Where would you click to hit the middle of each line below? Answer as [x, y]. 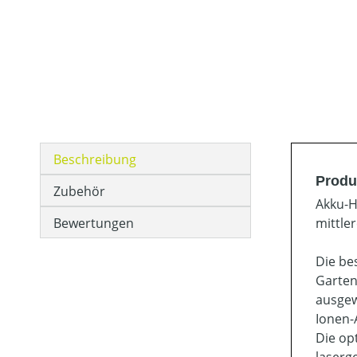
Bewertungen [94, 223]
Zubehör [79, 191]
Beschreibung [95, 159]
